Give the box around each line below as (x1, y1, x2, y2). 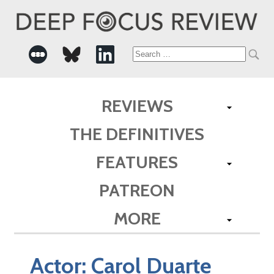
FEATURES (96, 151, 178, 172)
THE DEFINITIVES (70, 123, 204, 144)
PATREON (99, 179, 175, 201)
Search (131, 46, 177, 62)
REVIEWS (101, 95, 173, 116)
